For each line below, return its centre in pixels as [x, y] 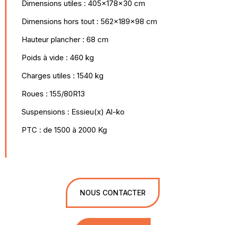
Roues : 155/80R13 [53, 94]
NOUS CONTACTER [113, 193]
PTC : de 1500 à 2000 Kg [64, 130]
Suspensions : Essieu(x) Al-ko [73, 112]
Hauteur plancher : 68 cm [65, 39]
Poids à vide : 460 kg [58, 58]
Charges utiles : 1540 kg [63, 76]
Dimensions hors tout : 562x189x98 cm [89, 21]
